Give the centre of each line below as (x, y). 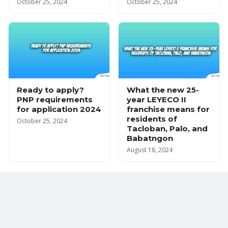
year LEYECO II (156, 99)
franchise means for (168, 109)
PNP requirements (55, 99)
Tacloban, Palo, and (167, 129)
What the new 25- (163, 90)
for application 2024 (59, 109)
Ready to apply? (50, 90)
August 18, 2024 (150, 150)
